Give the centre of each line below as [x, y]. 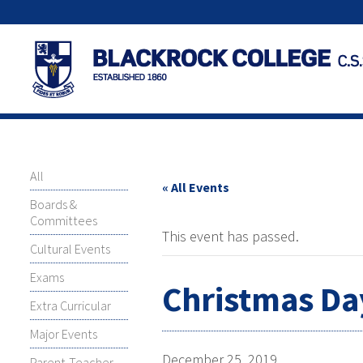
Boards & [53, 204]
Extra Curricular [70, 305]
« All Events [195, 187]
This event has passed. [230, 236]
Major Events [64, 334]
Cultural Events [70, 249]
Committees [64, 220]
